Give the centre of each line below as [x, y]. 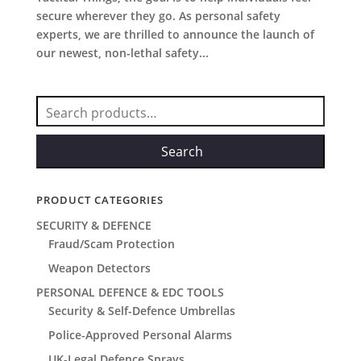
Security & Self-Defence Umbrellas [141, 311]
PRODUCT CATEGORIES [100, 200]
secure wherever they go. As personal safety [158, 16]
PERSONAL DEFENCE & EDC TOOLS [130, 292]
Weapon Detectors [99, 268]
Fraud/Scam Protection [111, 244]
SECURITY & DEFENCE [93, 225]
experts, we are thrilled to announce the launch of [175, 34]
